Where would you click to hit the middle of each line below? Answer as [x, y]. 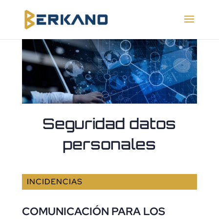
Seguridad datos [109, 124]
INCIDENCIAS [55, 182]
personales [109, 144]
